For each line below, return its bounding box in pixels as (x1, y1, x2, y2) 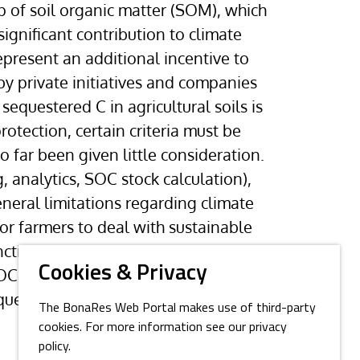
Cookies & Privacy (39, 263, 207, 285)
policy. (39, 341, 71, 354)
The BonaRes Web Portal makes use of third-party (39, 302, 316, 315)
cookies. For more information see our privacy (39, 321, 287, 334)
